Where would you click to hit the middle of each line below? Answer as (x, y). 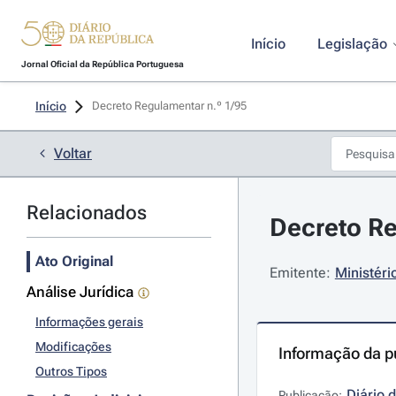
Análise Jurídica (80, 292)
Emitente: (300, 273)
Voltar (73, 153)
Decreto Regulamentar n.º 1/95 (171, 106)
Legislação (352, 44)
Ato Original (74, 261)
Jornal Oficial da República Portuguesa (102, 64)
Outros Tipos (71, 371)
